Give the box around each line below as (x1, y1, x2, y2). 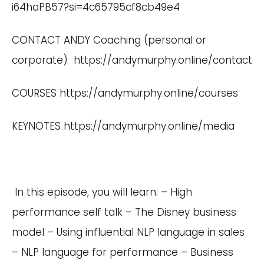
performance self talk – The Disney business (12, 205, 236, 219)
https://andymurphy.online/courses (60, 86, 238, 100)
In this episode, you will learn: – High (12, 185, 192, 199)
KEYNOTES (12, 119, 64, 133)
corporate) (12, 53, 74, 67)
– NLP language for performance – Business (12, 245, 233, 259)
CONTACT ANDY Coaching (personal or (12, 33, 206, 47)
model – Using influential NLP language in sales (12, 225, 245, 239)
